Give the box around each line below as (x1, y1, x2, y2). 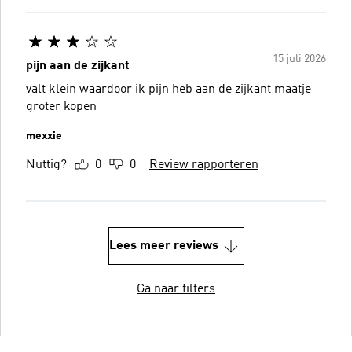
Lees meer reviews (108, 239, 218, 252)
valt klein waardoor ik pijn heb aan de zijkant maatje (26, 82, 79, 96)
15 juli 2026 (273, 53, 326, 64)
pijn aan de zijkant (26, 59, 130, 72)
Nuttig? (26, 158, 67, 171)
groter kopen (26, 100, 97, 113)
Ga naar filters (137, 282, 215, 295)
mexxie (26, 130, 62, 141)
